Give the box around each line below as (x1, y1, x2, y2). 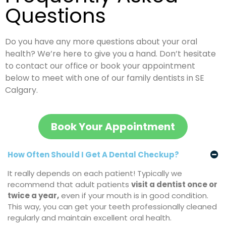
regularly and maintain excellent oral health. (8, 212, 172, 223)
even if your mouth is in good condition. (59, 190, 208, 201)
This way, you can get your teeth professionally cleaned (8, 201, 217, 212)
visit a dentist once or (131, 179, 217, 190)
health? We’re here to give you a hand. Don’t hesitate (5, 48, 216, 60)
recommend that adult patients (8, 179, 131, 190)
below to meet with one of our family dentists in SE (5, 72, 204, 84)
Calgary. (5, 84, 38, 96)
